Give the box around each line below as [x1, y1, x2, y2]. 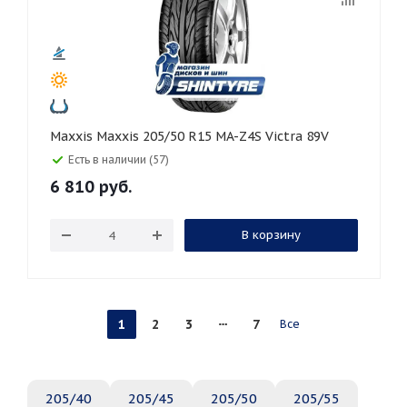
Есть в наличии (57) [68, 153, 169, 166]
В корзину [241, 227, 301, 243]
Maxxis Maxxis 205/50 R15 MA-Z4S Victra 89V [96, 128, 329, 144]
